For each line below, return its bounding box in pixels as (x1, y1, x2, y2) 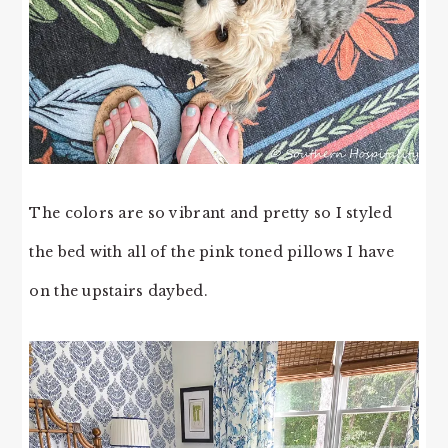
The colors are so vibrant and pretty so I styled (29, 203, 392, 222)
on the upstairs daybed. (29, 281, 208, 300)
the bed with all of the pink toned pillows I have (29, 242, 395, 261)
